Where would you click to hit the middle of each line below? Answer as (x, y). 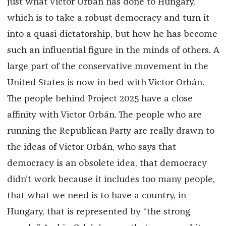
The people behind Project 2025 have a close (100, 99)
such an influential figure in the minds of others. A (113, 51)
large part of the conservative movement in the (107, 67)
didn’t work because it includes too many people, (111, 180)
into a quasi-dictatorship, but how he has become (112, 35)
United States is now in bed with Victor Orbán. (105, 83)
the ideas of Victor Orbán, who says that (91, 148)
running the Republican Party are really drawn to (110, 131)
